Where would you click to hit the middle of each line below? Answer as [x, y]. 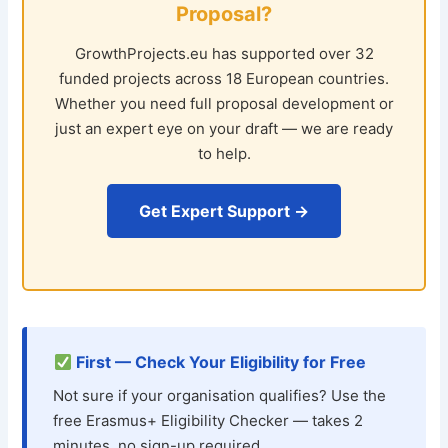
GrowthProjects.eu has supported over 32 [224, 54]
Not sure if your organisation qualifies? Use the [220, 396]
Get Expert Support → [224, 211]
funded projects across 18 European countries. [224, 79]
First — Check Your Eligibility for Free [218, 362]
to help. [224, 154]
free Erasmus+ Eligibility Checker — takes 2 [208, 421]
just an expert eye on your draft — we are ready [224, 129]
